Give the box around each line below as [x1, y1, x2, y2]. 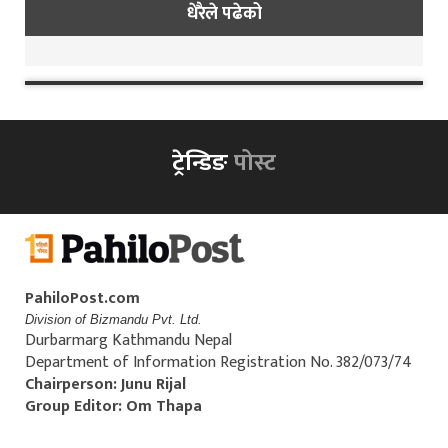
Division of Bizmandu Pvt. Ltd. [25, 311, 202, 327]
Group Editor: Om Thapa [25, 392, 202, 420]
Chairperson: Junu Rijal [25, 370, 186, 398]
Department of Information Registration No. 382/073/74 [25, 348, 412, 376]
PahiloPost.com [25, 284, 144, 312]
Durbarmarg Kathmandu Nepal [25, 326, 232, 354]
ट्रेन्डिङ [172, 142, 234, 183]
